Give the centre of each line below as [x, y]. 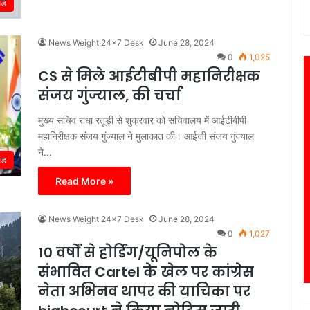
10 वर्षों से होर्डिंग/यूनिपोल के [128, 253]
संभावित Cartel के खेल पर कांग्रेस [146, 272]
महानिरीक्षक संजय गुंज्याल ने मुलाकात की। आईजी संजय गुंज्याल [146, 136]
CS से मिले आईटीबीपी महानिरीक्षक [149, 76]
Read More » [84, 181]
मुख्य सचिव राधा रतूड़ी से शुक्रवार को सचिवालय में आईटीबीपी [142, 120]
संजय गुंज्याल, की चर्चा [109, 96]
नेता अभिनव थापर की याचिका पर [144, 292]
